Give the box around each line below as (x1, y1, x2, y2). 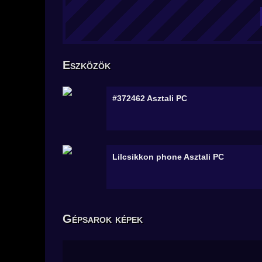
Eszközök (63, 58, 111, 71)
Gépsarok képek (63, 212, 143, 225)
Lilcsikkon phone (112, 152, 184, 161)
